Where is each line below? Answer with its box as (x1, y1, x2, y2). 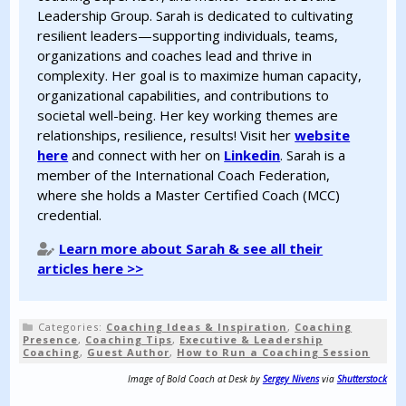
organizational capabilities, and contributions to (37, 86, 330, 104)
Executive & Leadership (179, 333, 324, 346)
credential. (37, 206, 102, 224)
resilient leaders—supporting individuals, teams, (37, 26, 339, 44)
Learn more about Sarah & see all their (59, 239, 324, 257)
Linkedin (224, 146, 281, 164)
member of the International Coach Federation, (37, 166, 331, 184)
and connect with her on (68, 146, 225, 164)
